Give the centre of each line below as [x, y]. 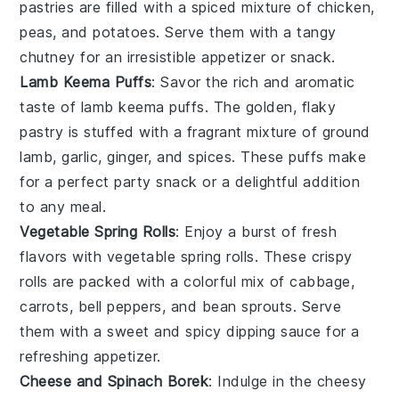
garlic [80, 156]
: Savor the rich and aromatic [253, 81]
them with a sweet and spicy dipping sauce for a [190, 331]
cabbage [320, 281]
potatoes [125, 32]
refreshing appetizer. [90, 356]
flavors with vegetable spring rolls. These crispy [186, 256]
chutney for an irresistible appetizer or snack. [178, 57]
